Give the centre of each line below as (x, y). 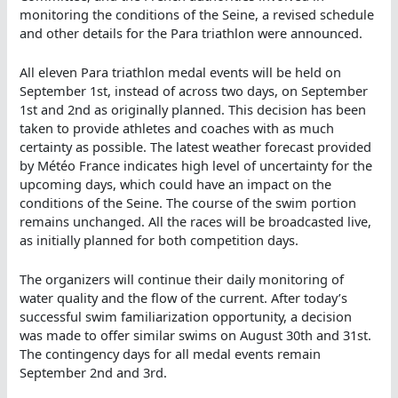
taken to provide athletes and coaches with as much (177, 127)
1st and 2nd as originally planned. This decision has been (193, 109)
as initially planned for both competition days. (159, 239)
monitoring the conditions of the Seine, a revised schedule (197, 14)
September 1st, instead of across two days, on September (194, 90)
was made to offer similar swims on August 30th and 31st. (196, 335)
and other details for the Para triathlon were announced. (191, 32)
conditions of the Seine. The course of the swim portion (188, 202)
